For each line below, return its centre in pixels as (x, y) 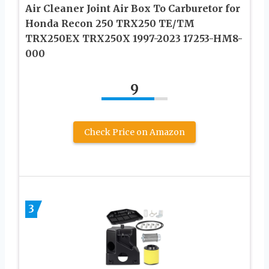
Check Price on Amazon (134, 132)
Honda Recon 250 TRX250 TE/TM (110, 23)
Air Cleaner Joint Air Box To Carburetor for (133, 8)
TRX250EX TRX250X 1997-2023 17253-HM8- (134, 38)
